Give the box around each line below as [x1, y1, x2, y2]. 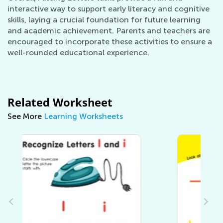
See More [7, 111, 44, 121]
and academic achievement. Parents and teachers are [7, 26, 210, 35]
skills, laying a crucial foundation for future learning [7, 15, 201, 24]
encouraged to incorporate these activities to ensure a [7, 37, 212, 46]
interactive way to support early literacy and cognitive [7, 4, 210, 13]
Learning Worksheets [44, 111, 123, 121]
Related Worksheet [7, 95, 112, 110]
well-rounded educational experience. [7, 48, 149, 57]
